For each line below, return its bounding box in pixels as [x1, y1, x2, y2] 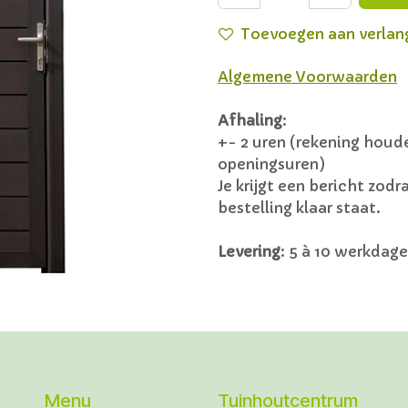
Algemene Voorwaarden [218, 67, 397, 86]
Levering [218, 242, 280, 260]
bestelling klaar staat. [218, 199, 381, 217]
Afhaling [218, 111, 282, 129]
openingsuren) [218, 155, 325, 173]
